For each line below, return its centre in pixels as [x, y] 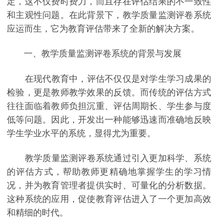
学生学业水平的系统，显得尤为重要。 [81, 133]
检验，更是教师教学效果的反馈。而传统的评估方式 [109, 92]
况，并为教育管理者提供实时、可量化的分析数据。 [109, 186]
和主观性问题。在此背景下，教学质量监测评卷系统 [109, 15]
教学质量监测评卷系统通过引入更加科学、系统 [109, 158]
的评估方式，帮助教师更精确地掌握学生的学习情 [109, 172]
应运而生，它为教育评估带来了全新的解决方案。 [103, 28]
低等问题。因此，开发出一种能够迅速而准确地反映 [109, 119]
